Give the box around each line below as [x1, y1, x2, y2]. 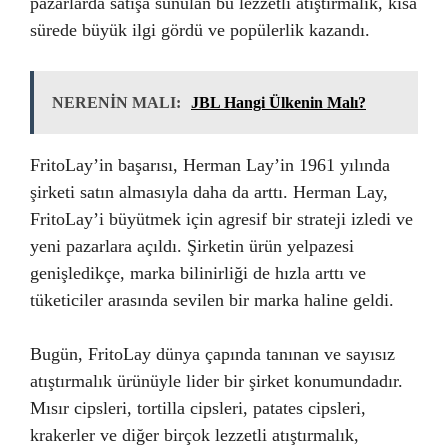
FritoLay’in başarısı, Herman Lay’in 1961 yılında [30, 155, 390, 175]
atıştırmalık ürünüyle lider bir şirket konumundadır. [30, 371, 403, 391]
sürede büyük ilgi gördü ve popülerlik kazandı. [30, 20, 370, 40]
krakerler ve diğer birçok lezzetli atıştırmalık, [30, 425, 359, 445]
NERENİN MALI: [52, 94, 181, 111]
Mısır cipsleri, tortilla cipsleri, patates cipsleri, [30, 398, 366, 418]
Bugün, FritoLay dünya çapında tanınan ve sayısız [30, 344, 395, 364]
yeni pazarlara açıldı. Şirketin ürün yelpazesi [30, 236, 354, 256]
